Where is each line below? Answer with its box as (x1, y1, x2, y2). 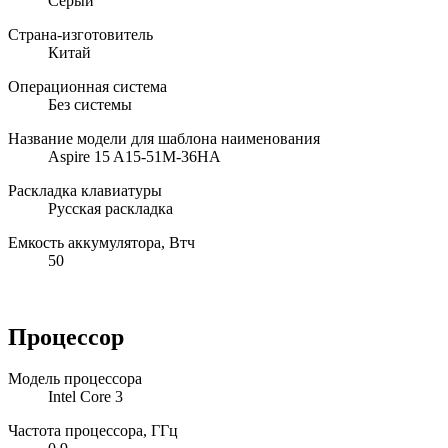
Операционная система (8, 77, 167, 95)
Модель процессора (8, 370, 142, 388)
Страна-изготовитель (8, 25, 153, 43)
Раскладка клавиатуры (8, 181, 162, 199)
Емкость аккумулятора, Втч (8, 233, 195, 251)
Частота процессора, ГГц (8, 422, 178, 440)
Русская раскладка (48, 199, 173, 217)
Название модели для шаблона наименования (8, 129, 320, 147)
